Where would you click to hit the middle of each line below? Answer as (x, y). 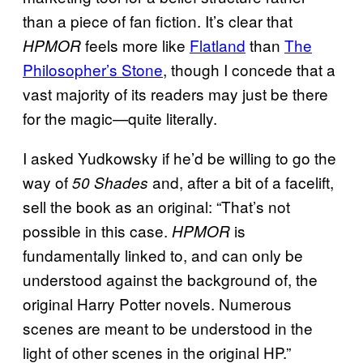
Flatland (218, 45)
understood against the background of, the (170, 279)
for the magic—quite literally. (120, 118)
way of (47, 182)
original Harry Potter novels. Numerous (157, 303)
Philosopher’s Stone (93, 69)
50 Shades (110, 182)
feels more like (135, 45)
